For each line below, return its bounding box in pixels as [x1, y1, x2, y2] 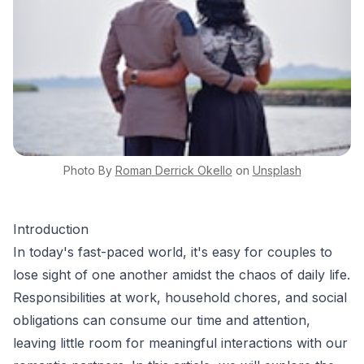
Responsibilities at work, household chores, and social [13, 288, 347, 305]
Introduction [13, 220, 89, 237]
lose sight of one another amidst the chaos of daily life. [13, 266, 350, 283]
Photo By [63, 162, 112, 177]
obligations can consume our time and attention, [13, 311, 310, 328]
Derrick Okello [154, 162, 232, 177]
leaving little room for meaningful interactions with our [13, 334, 348, 351]
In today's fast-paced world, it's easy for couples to [13, 243, 332, 260]
